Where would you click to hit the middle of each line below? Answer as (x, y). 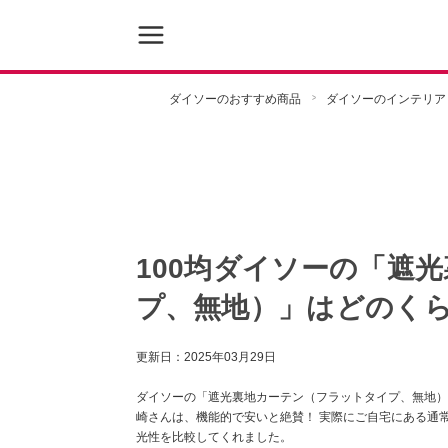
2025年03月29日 (229, 357)
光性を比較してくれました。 (213, 437)
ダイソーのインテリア (385, 99)
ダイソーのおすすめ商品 (234, 99)
